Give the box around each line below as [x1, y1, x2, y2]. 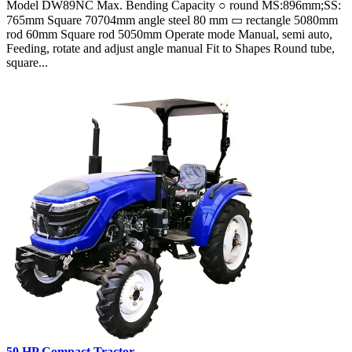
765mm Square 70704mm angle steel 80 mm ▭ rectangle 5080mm [6, 13, 338, 27]
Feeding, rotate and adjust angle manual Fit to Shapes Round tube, [6, 41, 335, 55]
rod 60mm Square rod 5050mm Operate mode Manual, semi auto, [6, 27, 332, 41]
